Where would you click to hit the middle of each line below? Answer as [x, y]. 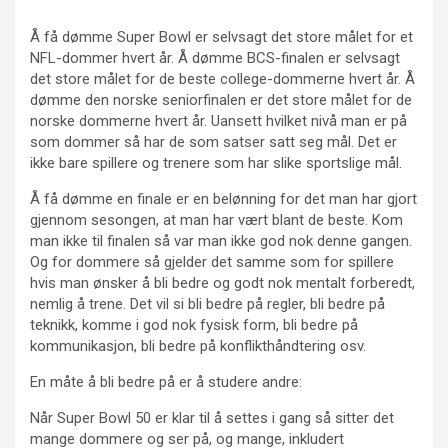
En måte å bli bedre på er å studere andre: [166, 382]
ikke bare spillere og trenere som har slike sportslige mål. [216, 163]
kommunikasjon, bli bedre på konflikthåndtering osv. [198, 346]
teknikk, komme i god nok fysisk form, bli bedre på [194, 325]
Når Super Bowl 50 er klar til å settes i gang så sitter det [212, 418]
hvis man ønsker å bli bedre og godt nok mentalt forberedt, [222, 283]
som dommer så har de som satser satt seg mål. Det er [213, 142]
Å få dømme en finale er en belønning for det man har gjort [223, 199]
